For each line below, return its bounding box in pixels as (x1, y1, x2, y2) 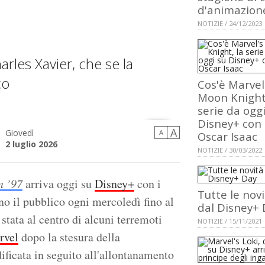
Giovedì (5, 127, 34, 139)
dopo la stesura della (18, 229, 120, 245)
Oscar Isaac (198, 129, 257, 144)
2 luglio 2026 (5, 138, 57, 150)
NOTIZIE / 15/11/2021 (198, 216, 262, 226)
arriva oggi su (22, 176, 95, 192)
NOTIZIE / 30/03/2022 (198, 146, 262, 155)
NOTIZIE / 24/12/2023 (198, 19, 262, 28)
